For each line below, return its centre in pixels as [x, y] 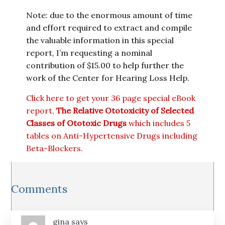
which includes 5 [159, 123]
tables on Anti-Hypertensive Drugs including [112, 136]
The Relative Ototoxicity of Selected [125, 110]
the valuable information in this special [100, 40]
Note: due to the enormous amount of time [109, 15]
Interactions [43, 196]
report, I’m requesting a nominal [89, 53]
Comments [39, 189]
